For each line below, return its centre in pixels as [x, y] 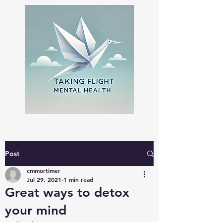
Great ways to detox [67, 193]
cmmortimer [44, 170]
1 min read [79, 179]
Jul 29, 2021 [44, 179]
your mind [36, 210]
